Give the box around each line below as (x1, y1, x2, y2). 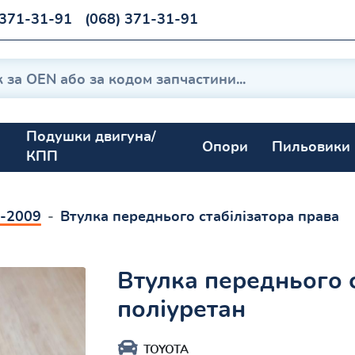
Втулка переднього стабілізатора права (60, 210, 339, 225)
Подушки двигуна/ (26, 130, 156, 145)
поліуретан (117, 298, 246, 323)
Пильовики (272, 139, 350, 155)
